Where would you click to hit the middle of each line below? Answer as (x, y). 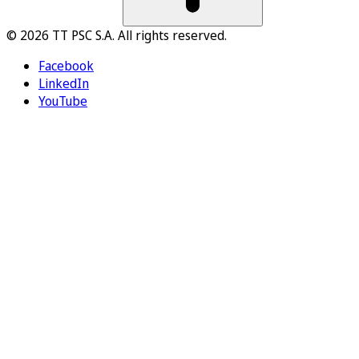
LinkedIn (64, 83)
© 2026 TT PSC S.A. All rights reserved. (117, 35)
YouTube (63, 101)
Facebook (66, 65)
